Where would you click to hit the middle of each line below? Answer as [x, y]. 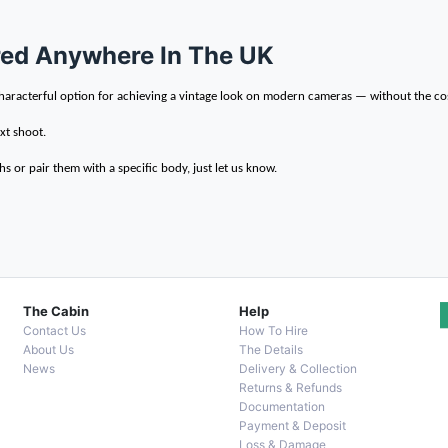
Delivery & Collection [298, 368]
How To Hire [273, 330]
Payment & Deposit [292, 425]
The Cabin [56, 311]
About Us [48, 349]
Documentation [282, 406]
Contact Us [54, 330]
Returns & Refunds [290, 387]
